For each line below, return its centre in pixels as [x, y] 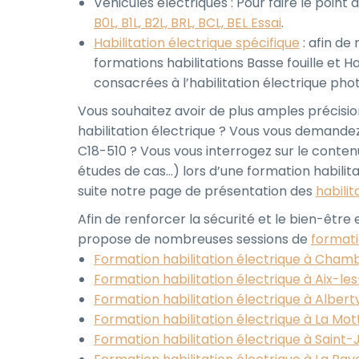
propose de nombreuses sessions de [194, 239]
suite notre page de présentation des [197, 191]
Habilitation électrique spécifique [197, 43]
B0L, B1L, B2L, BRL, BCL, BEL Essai [188, 23]
